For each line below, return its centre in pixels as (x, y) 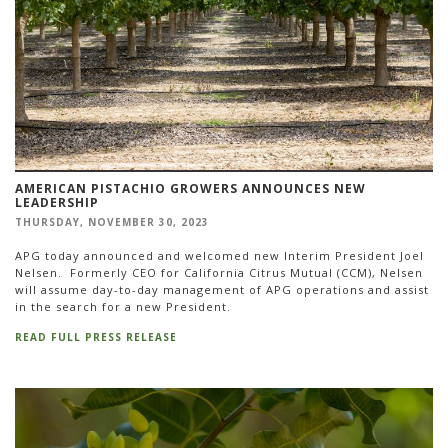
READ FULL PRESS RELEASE (96, 336)
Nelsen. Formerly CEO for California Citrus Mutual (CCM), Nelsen (219, 273)
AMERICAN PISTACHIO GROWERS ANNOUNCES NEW (190, 188)
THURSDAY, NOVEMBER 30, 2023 (112, 221)
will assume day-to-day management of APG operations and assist (222, 290)
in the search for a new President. (123, 307)
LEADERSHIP (57, 202)
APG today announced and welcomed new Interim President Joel (219, 256)
